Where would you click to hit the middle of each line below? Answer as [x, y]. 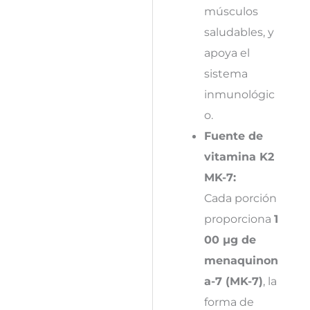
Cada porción [240, 198]
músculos [231, 11]
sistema [226, 73]
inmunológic [239, 94]
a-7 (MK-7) [233, 281]
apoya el [227, 52]
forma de [229, 301]
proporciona [239, 218]
